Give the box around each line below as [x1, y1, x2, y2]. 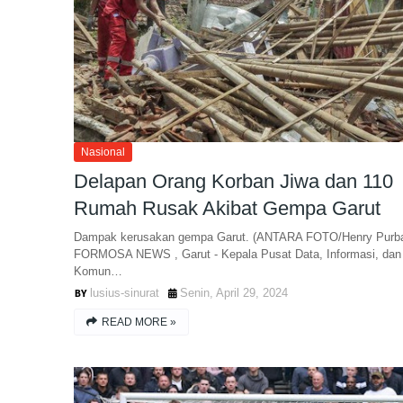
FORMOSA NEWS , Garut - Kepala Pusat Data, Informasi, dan [74, 247, 401, 261]
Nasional [81, 146, 125, 158]
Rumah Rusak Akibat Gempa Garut [74, 197, 381, 219]
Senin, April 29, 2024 [180, 286, 288, 300]
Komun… [74, 264, 122, 278]
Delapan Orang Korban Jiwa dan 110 [74, 170, 393, 193]
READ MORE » [102, 316, 176, 328]
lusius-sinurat [90, 286, 159, 300]
